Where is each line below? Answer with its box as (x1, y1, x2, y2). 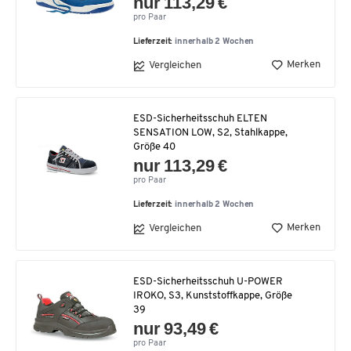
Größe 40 (133, 141, 175, 152)
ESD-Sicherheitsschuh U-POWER (133, 276, 283, 287)
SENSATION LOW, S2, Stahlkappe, (133, 127, 288, 138)
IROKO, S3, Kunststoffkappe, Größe (133, 290, 292, 301)
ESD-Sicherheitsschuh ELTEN (133, 113, 267, 124)
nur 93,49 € (133, 318, 219, 338)
